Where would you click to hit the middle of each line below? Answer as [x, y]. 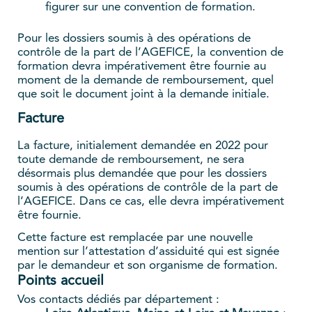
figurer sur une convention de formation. [150, 8]
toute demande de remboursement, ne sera [131, 160]
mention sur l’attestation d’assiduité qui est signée [148, 252]
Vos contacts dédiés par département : [118, 300]
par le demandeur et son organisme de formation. [148, 266]
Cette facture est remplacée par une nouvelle [135, 238]
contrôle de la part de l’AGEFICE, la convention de [150, 53]
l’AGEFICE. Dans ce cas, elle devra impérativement [151, 202]
